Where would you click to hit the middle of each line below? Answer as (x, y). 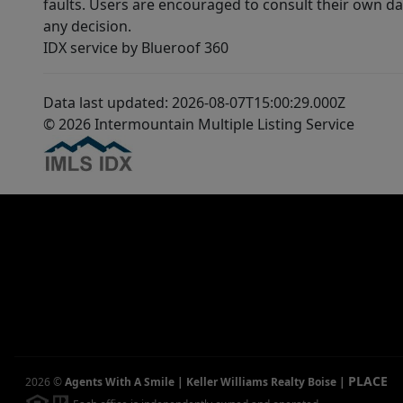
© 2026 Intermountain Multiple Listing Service (199, 125)
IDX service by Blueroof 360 (136, 48)
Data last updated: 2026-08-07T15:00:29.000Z (194, 103)
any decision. (87, 27)
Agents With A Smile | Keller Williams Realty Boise (201, 382)
